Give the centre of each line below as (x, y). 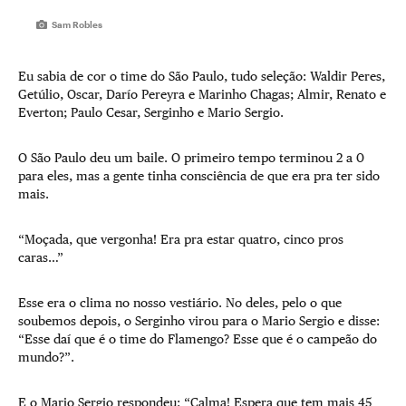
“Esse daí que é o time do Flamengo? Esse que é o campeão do (198, 338)
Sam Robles (77, 24)
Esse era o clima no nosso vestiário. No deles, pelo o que (180, 302)
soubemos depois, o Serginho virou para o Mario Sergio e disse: (199, 320)
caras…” (41, 257)
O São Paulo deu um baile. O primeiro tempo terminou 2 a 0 (191, 157)
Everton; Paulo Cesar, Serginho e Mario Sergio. (151, 112)
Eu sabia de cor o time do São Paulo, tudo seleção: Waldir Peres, (202, 76)
